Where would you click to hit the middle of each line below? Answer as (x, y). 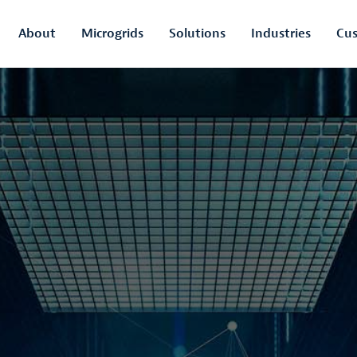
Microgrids (112, 34)
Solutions (197, 34)
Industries (281, 34)
